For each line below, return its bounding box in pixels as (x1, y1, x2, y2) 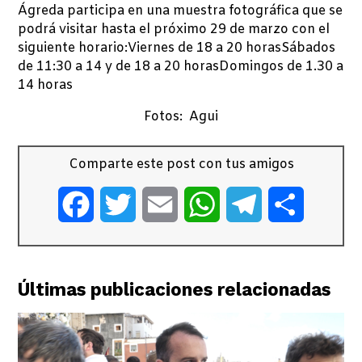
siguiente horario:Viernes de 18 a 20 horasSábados (18, 39, 336, 57)
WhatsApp (220, 195, 288, 213)
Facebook (94, 195, 156, 213)
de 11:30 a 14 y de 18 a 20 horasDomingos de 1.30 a (18, 57, 344, 75)
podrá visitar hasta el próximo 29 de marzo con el (18, 20, 330, 38)
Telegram (262, 195, 321, 213)
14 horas (18, 76, 74, 94)
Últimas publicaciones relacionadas (18, 278, 331, 300)
